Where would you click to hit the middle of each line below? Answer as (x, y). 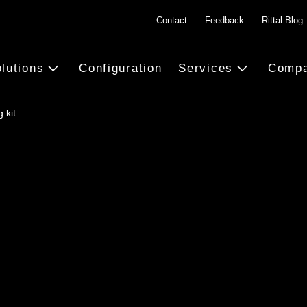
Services (206, 68)
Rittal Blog (282, 20)
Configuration (121, 68)
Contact (172, 20)
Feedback (224, 20)
